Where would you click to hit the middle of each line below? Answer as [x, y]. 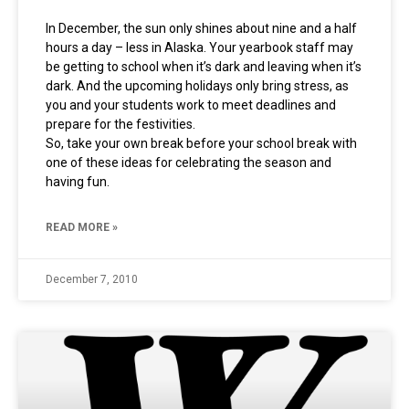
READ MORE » [82, 227]
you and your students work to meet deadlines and [191, 105]
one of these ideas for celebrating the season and [189, 163]
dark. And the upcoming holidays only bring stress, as [197, 86]
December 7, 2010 [92, 279]
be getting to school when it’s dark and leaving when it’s [204, 67]
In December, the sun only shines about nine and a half [201, 28]
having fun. [78, 182]
